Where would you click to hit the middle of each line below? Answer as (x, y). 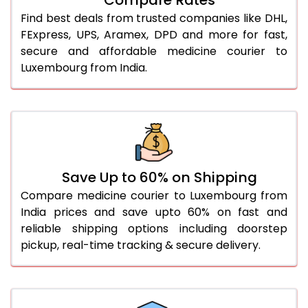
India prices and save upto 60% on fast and (154, 212)
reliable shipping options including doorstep (154, 228)
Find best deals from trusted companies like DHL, (154, 18)
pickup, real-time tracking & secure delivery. (141, 245)
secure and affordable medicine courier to (154, 51)
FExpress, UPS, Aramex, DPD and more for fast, (154, 34)
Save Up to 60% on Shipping (159, 177)
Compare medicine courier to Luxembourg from (154, 195)
